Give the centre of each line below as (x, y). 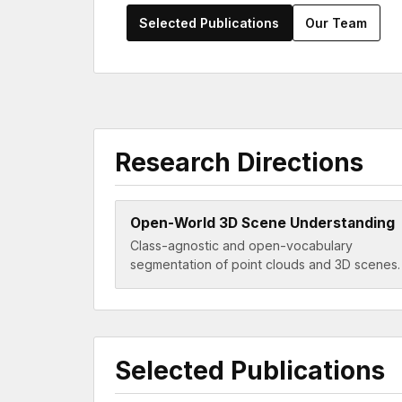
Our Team (336, 23)
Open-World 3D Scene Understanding (262, 223)
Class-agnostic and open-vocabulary (241, 246)
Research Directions (239, 163)
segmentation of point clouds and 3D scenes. (265, 265)
